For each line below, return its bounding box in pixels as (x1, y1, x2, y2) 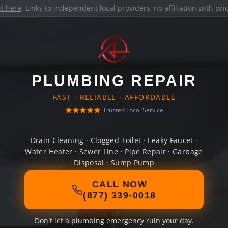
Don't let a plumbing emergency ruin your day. (34, 216, 194, 225)
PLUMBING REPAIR (31, 72, 197, 89)
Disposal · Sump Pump (74, 158, 154, 167)
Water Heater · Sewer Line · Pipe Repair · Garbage (25, 147, 203, 156)
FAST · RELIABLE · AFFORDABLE (52, 92, 176, 102)
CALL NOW (92, 179, 148, 189)
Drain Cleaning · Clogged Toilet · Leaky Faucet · (30, 135, 198, 145)
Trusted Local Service (102, 106, 163, 115)
